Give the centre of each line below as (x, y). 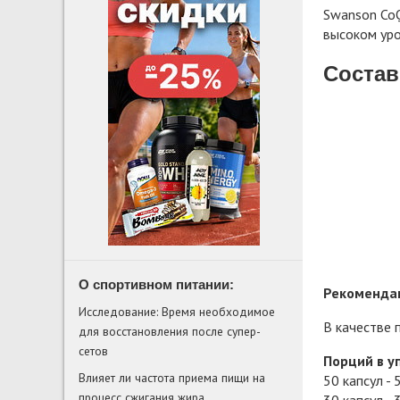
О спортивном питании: (156, 284)
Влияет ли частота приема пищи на (172, 377)
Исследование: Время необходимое (177, 311)
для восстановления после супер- (170, 331)
